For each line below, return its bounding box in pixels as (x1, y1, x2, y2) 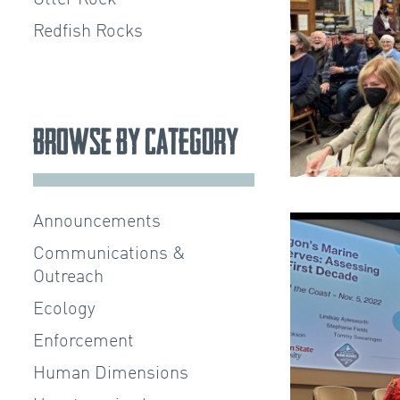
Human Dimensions (33, 364, 188, 383)
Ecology (33, 300, 96, 319)
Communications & (33, 245, 186, 263)
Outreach (33, 268, 104, 287)
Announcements (33, 212, 161, 231)
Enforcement (33, 332, 134, 351)
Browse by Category (33, 119, 238, 163)
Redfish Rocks (33, 22, 143, 41)
